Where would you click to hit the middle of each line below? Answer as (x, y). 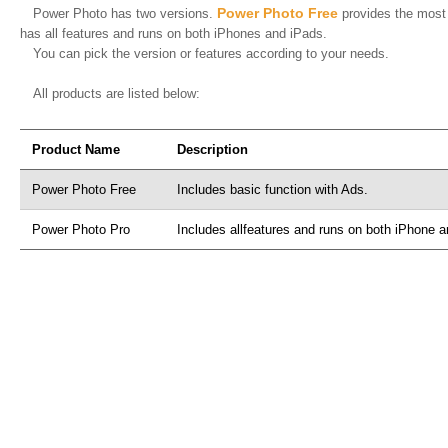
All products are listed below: (116, 93)
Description (212, 149)
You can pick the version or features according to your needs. (210, 53)
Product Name (75, 149)
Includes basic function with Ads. (272, 189)
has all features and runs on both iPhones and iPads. (173, 33)
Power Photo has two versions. (124, 13)
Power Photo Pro (80, 229)
